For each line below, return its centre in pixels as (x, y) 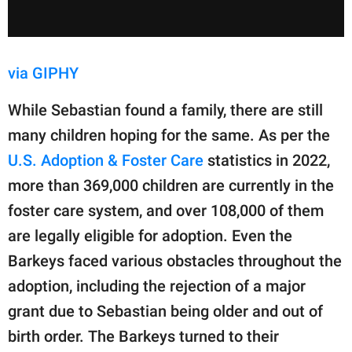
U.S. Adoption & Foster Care (106, 161)
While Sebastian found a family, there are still (165, 110)
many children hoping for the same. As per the (169, 136)
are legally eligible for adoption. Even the (150, 236)
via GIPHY (43, 73)
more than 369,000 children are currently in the (171, 186)
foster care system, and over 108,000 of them (166, 211)
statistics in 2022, (267, 161)
